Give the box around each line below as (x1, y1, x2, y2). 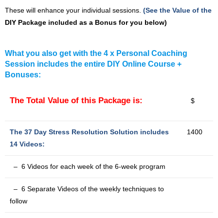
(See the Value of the (143, 6, 212, 14)
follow (10, 197, 27, 205)
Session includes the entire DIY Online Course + (5, 60, 182, 68)
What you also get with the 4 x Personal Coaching (5, 49, 187, 57)
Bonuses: (5, 71, 41, 79)
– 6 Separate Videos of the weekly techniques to (10, 185, 164, 193)
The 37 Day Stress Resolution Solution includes (10, 128, 169, 136)
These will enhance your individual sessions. (5, 6, 143, 14)
